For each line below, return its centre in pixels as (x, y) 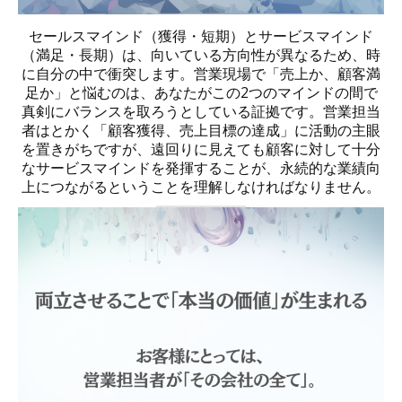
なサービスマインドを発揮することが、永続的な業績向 (201, 168)
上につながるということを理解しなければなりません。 (201, 187)
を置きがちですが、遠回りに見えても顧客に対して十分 (201, 149)
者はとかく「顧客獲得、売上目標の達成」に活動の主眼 (201, 131)
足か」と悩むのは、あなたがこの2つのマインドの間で (201, 93)
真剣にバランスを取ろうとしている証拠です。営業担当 (201, 112)
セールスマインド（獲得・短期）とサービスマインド (201, 36)
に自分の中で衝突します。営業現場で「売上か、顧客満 (201, 74)
